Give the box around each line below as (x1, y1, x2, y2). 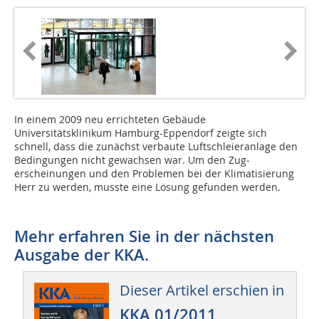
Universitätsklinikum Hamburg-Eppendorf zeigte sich (14, 126, 267, 140)
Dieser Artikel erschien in (119, 281, 284, 300)
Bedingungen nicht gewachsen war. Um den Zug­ (14, 153, 250, 167)
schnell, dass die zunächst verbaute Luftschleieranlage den (14, 140, 298, 154)
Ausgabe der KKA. (14, 244, 149, 266)
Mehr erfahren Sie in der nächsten (14, 226, 274, 248)
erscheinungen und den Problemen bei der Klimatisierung (14, 167, 294, 181)
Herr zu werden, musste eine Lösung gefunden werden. (14, 180, 281, 194)
